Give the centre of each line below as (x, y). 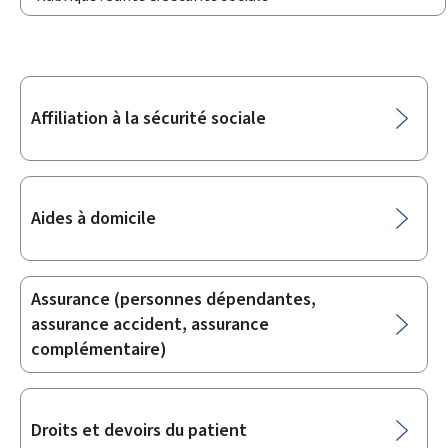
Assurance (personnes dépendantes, (173, 299)
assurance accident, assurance (150, 324)
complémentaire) (99, 349)
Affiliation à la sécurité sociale (148, 118)
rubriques (68, 138)
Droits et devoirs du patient (139, 430)
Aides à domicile (93, 218)
